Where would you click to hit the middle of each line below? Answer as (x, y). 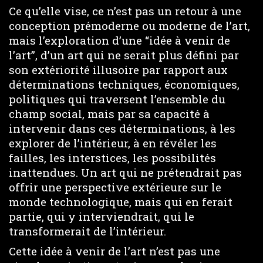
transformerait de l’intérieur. (87, 231)
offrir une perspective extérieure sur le (115, 187)
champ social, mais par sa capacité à (109, 113)
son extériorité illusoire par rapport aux (118, 69)
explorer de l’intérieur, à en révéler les (113, 143)
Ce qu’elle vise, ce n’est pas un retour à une (125, 11)
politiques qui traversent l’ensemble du (117, 99)
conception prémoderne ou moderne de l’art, (129, 25)
